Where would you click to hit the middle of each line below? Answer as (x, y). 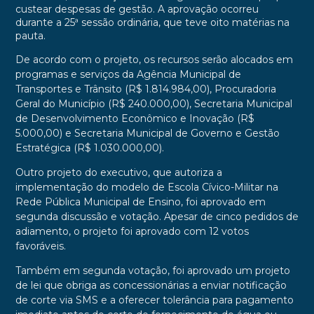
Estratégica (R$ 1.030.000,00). (89, 148)
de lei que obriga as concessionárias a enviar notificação (151, 286)
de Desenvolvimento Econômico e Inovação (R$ (135, 119)
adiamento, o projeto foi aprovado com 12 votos (132, 232)
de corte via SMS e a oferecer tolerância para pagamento (154, 300)
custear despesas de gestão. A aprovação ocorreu (137, 9)
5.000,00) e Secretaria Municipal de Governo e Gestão (147, 134)
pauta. (30, 36)
